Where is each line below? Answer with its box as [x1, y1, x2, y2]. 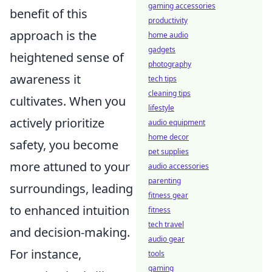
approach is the [10, 27, 97, 44]
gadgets [148, 44, 175, 55]
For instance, [10, 246, 81, 262]
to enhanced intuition [10, 202, 129, 219]
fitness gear [148, 190, 188, 200]
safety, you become [10, 137, 118, 153]
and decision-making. [10, 224, 130, 240]
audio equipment [148, 117, 205, 127]
